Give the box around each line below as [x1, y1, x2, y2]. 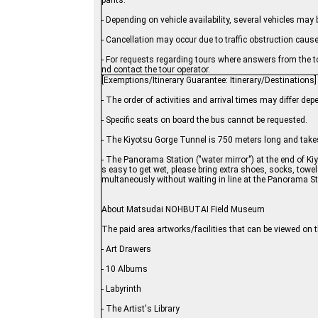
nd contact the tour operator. [102, 65, 210, 75]
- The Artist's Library [102, 304, 180, 314]
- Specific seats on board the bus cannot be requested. [102, 115, 307, 126]
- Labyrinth [102, 284, 141, 295]
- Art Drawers [102, 244, 151, 255]
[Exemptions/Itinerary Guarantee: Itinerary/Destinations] [102, 75, 317, 86]
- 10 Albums [102, 264, 148, 275]
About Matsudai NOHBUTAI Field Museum [102, 204, 265, 215]
